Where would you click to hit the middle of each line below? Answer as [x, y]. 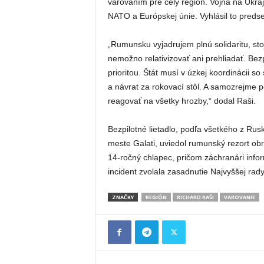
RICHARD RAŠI [195, 197]
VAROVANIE [239, 197]
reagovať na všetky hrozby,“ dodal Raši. [181, 101]
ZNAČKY [123, 197]
